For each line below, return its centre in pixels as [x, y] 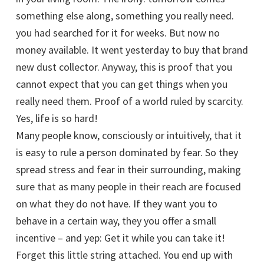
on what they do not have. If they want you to [117, 204]
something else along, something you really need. [125, 16]
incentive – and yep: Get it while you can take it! [121, 238]
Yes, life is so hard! [57, 118]
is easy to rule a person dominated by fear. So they [127, 153]
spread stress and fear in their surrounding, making [128, 170]
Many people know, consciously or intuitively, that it [129, 136]
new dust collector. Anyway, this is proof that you [124, 67]
